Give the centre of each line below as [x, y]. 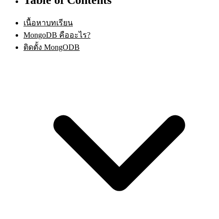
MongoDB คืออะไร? [57, 35]
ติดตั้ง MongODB [52, 47]
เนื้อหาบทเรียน [48, 22]
